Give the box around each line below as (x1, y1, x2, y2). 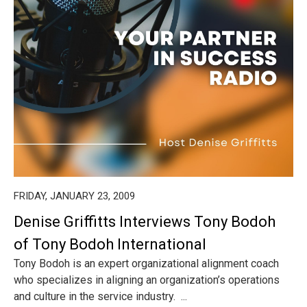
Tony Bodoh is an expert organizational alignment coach (14, 257, 279, 270)
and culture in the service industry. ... (14, 290, 187, 303)
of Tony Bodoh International (14, 236, 206, 253)
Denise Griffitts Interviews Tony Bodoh (14, 213, 275, 230)
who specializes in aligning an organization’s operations (14, 273, 280, 286)
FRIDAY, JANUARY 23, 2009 (14, 190, 135, 202)
